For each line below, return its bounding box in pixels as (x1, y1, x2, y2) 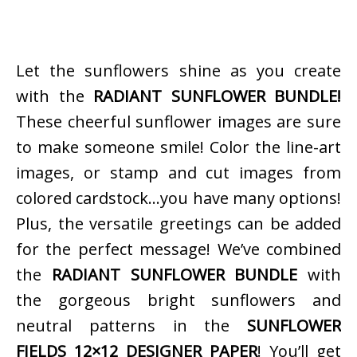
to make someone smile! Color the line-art (16, 135, 341, 158)
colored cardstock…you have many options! (16, 186, 341, 209)
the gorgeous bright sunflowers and (16, 288, 341, 311)
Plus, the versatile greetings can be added (16, 212, 341, 234)
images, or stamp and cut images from (16, 161, 341, 183)
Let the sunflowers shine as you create (16, 59, 341, 81)
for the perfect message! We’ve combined (16, 237, 341, 260)
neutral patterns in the (16, 314, 247, 336)
